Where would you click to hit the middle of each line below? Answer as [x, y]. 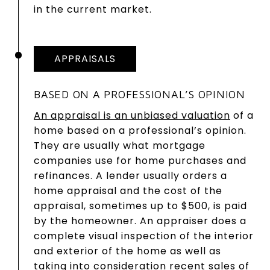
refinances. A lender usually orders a [130, 175]
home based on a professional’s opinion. [140, 130]
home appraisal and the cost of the [128, 190]
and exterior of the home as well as [127, 251]
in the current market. [93, 9]
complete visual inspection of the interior [144, 236]
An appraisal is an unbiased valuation [132, 115]
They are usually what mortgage [120, 145]
